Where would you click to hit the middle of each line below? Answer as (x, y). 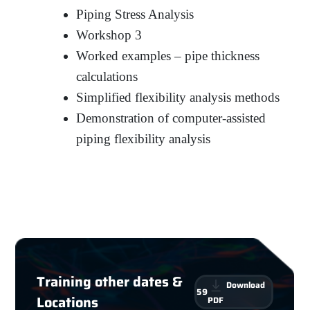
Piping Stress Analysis (135, 14)
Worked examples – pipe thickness (168, 55)
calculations (107, 76)
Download (245, 284)
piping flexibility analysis (144, 138)
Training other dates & (109, 281)
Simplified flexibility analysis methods (178, 97)
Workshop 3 (109, 35)
